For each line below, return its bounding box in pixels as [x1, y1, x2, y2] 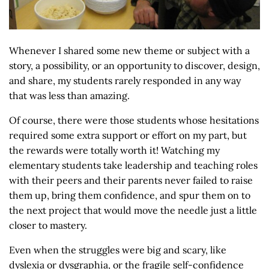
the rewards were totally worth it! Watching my [9, 144, 220, 157]
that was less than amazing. [9, 89, 132, 102]
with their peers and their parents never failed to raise [9, 174, 253, 187]
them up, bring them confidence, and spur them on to [9, 189, 250, 202]
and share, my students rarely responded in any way [9, 74, 241, 87]
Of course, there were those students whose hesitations [9, 114, 259, 127]
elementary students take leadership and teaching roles [9, 159, 258, 172]
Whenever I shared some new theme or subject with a [9, 44, 250, 57]
